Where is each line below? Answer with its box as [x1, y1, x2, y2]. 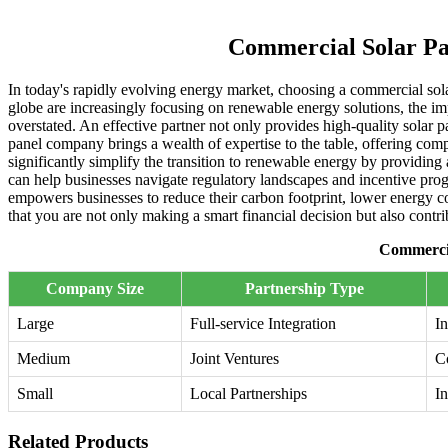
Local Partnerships [190, 385, 307, 403]
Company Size [46, 280, 144, 298]
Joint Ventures [190, 350, 279, 368]
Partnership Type [244, 280, 364, 298]
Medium [17, 350, 70, 368]
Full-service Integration [190, 315, 336, 333]
